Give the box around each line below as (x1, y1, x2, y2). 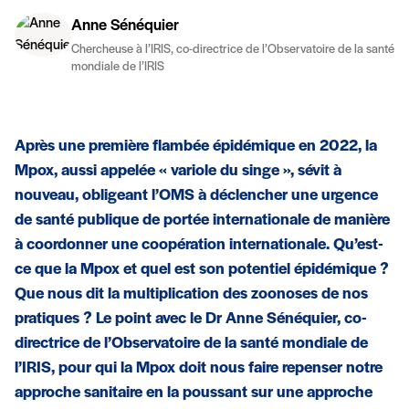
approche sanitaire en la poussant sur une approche (15, 383, 372, 402)
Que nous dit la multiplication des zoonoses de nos (15, 285, 368, 303)
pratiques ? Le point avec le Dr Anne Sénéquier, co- (15, 309, 367, 328)
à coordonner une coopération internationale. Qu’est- (15, 236, 383, 254)
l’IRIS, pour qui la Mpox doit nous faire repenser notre (15, 359, 383, 377)
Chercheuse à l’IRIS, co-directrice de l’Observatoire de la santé (71, 42, 394, 57)
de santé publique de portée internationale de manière (15, 211, 390, 229)
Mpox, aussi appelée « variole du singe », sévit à (15, 162, 341, 180)
